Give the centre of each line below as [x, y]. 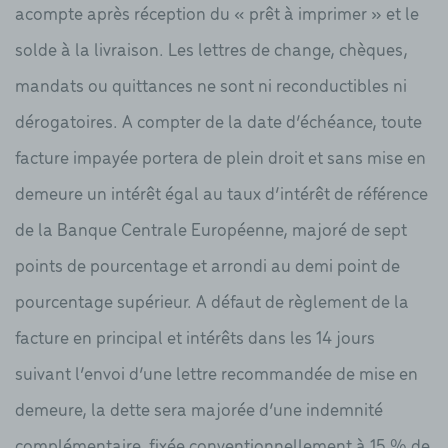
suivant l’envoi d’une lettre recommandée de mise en [216, 373]
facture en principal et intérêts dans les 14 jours [195, 337]
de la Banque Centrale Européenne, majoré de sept [211, 229]
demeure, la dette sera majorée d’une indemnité [199, 409]
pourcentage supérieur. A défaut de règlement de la [212, 301]
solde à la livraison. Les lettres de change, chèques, [211, 49]
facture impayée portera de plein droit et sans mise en [220, 157]
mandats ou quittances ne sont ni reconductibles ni [211, 85]
